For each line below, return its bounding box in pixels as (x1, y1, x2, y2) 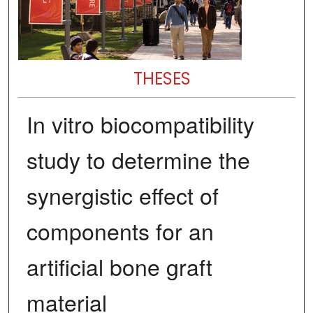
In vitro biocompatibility (26, 108, 254, 140)
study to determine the (26, 143, 250, 176)
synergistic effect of (26, 179, 219, 212)
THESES (133, 66, 191, 90)
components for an (26, 214, 214, 247)
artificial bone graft (26, 250, 212, 283)
